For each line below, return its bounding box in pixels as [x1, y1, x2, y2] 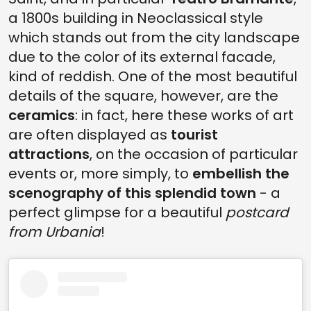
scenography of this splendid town [8, 183, 256, 203]
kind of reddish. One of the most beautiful [8, 66, 297, 86]
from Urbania [8, 221, 101, 242]
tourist [171, 124, 218, 144]
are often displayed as [8, 124, 171, 144]
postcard [226, 202, 289, 222]
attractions [8, 144, 90, 164]
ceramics [8, 105, 75, 125]
